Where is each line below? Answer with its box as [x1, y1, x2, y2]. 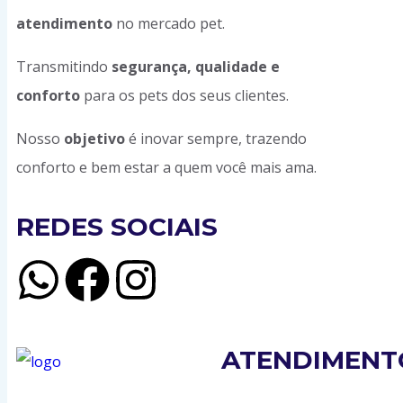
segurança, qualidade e [112, 57, 280, 76]
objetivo [64, 129, 125, 148]
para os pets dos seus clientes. [80, 85, 289, 105]
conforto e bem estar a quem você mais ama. [16, 157, 317, 177]
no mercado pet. [112, 13, 225, 33]
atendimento [16, 13, 112, 33]
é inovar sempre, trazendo [125, 129, 307, 148]
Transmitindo [16, 57, 112, 76]
